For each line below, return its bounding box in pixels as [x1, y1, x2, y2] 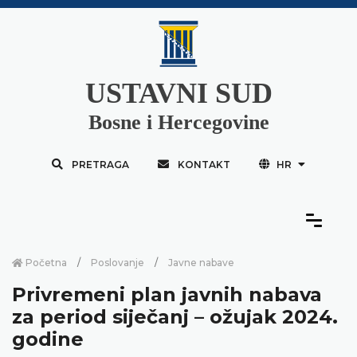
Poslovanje [91, 256, 144, 269]
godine [12, 327, 84, 351]
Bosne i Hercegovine [88, 110, 269, 134]
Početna [23, 256, 67, 269]
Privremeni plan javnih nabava [12, 282, 322, 306]
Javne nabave [168, 256, 234, 269]
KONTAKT [177, 158, 230, 171]
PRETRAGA [71, 158, 129, 171]
